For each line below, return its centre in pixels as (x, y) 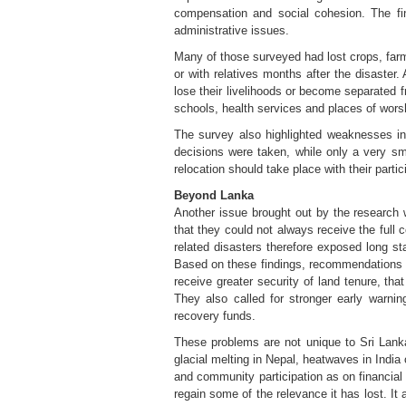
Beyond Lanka (214, 195)
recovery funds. (215, 316)
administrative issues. (232, 30)
